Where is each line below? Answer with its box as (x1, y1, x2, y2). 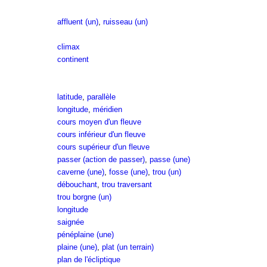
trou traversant (101, 180, 152, 189)
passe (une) (149, 155, 190, 164)
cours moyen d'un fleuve (57, 117, 141, 126)
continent (57, 55, 89, 64)
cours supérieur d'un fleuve (57, 142, 150, 151)
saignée (57, 218, 84, 226)
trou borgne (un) (57, 193, 111, 201)
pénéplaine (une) (57, 230, 114, 239)
